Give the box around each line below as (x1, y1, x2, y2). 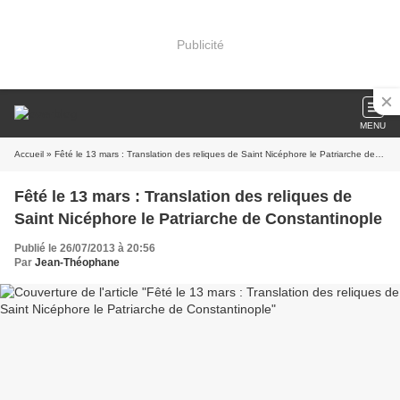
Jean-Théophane (35, 256, 120, 269)
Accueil (14, 149, 44, 159)
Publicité (176, 37, 224, 52)
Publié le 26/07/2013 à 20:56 (14, 242, 155, 254)
